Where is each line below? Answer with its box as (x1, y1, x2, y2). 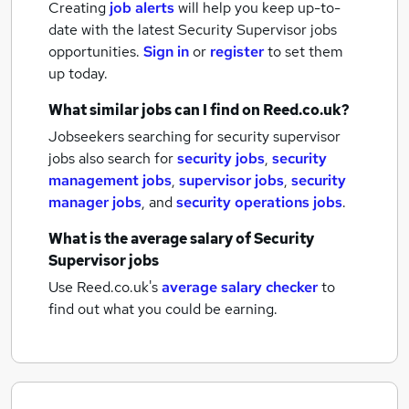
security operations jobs (176, 193, 342, 212)
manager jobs (48, 193, 142, 212)
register (210, 42, 264, 61)
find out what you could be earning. (48, 299, 278, 319)
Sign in (143, 42, 189, 61)
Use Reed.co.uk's (48, 278, 158, 297)
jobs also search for (48, 149, 177, 168)
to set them (267, 42, 343, 61)
